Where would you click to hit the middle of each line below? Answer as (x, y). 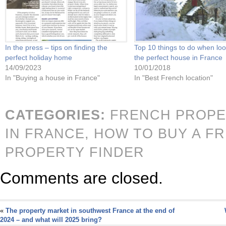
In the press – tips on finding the (56, 47)
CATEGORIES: (55, 115)
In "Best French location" (173, 77)
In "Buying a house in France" (52, 77)
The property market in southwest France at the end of (90, 210)
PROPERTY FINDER (75, 152)
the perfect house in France (178, 57)
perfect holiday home (39, 57)
